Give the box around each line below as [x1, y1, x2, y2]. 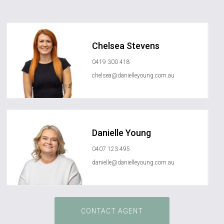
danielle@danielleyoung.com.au [92, 159, 175, 166]
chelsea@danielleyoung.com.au [92, 72, 175, 79]
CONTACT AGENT [81, 206, 143, 215]
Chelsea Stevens [92, 40, 160, 51]
